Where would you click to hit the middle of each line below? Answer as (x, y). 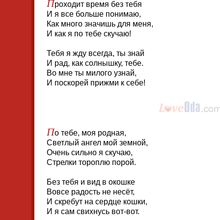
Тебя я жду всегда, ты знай (96, 53)
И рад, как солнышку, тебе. (95, 63)
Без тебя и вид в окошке (91, 182)
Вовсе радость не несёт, (91, 192)
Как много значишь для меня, (100, 24)
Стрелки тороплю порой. (91, 162)
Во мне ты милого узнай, (92, 73)
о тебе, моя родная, (90, 133)
